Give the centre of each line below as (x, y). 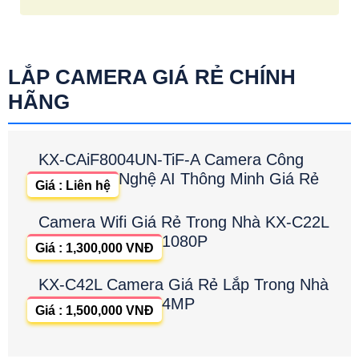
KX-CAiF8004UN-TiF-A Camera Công (171, 160)
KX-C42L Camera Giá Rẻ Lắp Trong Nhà (184, 285)
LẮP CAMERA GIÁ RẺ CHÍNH (152, 77)
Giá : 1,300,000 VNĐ (95, 248)
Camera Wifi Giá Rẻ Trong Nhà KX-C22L (184, 222)
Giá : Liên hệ (73, 186)
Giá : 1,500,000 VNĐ (95, 311)
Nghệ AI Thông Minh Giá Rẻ (219, 179)
